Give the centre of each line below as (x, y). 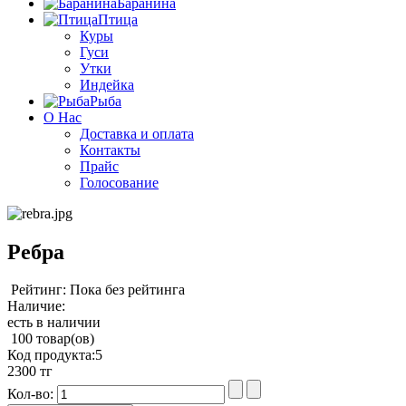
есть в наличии (54, 323)
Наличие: (36, 306)
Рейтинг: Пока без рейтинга (98, 290)
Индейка (107, 84)
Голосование (119, 182)
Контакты (110, 150)
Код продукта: (51, 355)
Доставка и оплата (137, 133)
